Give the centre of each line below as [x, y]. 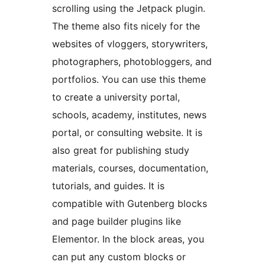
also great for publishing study [121, 151]
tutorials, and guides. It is [108, 186]
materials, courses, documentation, [130, 168]
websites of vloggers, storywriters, [130, 44]
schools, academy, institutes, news [129, 115]
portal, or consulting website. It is [127, 133]
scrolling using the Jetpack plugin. [129, 9]
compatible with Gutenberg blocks [130, 204]
